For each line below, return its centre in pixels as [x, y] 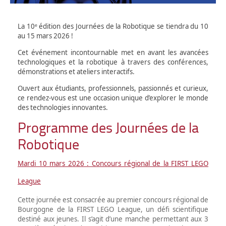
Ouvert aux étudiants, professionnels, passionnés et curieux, [113, 88]
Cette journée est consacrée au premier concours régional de [113, 200]
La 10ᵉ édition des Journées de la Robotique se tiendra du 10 [113, 26]
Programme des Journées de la [108, 127]
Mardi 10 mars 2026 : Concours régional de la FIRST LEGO [113, 163]
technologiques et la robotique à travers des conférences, [113, 62]
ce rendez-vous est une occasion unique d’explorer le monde [113, 98]
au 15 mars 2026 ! [46, 36]
